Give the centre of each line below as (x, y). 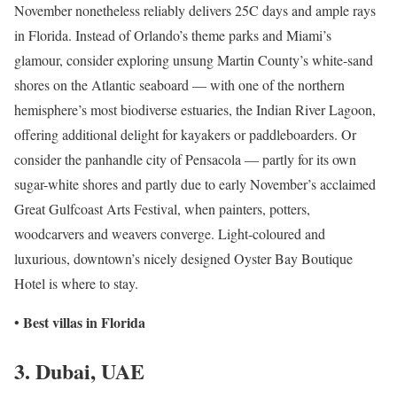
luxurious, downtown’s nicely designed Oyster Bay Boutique (183, 259)
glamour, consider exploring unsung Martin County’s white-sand (194, 60)
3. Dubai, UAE (79, 371)
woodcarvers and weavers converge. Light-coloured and (170, 234)
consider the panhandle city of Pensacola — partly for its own (185, 160)
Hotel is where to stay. (76, 284)
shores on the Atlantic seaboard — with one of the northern (179, 85)
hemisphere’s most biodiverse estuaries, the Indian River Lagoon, (195, 110)
